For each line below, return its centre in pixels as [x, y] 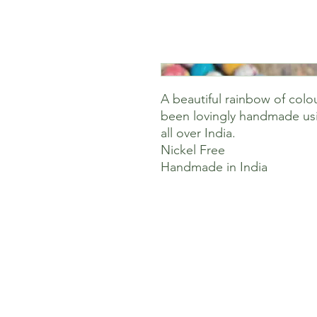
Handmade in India [214, 167]
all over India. [198, 133]
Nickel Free [193, 150]
